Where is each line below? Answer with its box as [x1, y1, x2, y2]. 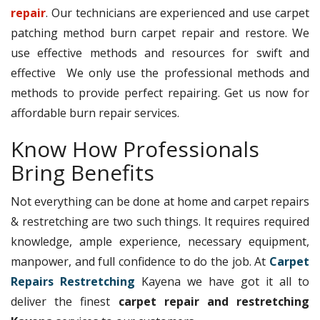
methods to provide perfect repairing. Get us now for [11, 84, 309, 101]
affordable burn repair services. [11, 104, 179, 121]
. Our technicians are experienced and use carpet [46, 4, 309, 21]
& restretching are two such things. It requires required [11, 213, 309, 229]
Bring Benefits [11, 157, 154, 187]
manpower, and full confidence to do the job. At [11, 253, 269, 269]
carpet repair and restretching [118, 293, 309, 309]
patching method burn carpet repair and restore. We [11, 24, 309, 41]
